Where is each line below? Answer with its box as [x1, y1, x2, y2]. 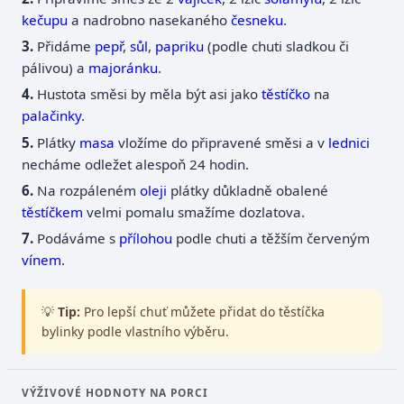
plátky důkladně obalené [167, 181, 329, 199]
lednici [328, 133, 371, 151]
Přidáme [37, 37, 96, 56]
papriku [155, 37, 205, 56]
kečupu [22, 10, 69, 29]
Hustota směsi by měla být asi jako [37, 85, 262, 104]
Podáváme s [37, 229, 120, 248]
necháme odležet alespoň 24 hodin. [22, 154, 250, 173]
